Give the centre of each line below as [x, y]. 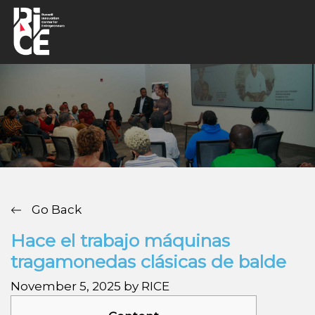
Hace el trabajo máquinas [120, 240]
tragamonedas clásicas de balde [148, 261]
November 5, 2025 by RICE [90, 286]
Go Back [55, 209]
